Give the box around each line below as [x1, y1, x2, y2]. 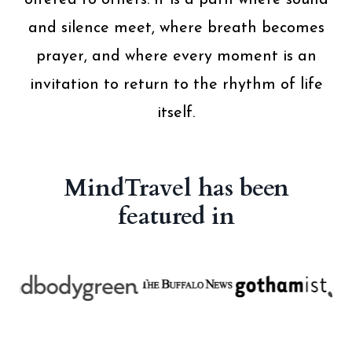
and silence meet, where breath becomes [27, 20, 324, 37]
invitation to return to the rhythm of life [29, 77, 323, 93]
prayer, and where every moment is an [35, 49, 317, 65]
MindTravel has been [63, 172, 289, 205]
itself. [157, 105, 195, 122]
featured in [117, 200, 235, 233]
